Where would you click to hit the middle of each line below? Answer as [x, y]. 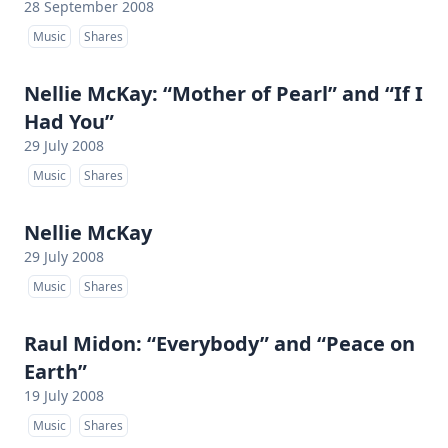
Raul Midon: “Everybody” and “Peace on [219, 343]
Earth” [55, 371]
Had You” [69, 121]
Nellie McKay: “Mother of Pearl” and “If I [223, 93]
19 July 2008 [64, 395]
